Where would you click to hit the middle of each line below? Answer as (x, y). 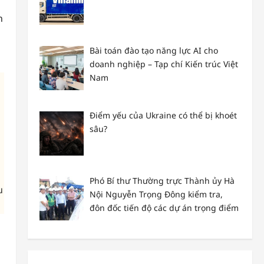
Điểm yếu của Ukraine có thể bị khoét (164, 115)
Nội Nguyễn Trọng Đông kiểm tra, (156, 194)
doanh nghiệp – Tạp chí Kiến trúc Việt (164, 64)
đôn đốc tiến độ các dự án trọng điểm (164, 208)
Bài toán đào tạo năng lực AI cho (154, 50)
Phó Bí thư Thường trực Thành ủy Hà (162, 181)
